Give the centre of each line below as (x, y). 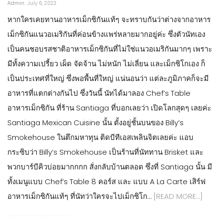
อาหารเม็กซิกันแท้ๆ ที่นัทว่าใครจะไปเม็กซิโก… (80, 196)
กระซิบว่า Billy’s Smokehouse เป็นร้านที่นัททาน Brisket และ (105, 152)
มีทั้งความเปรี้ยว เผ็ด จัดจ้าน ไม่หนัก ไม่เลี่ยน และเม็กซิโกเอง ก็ (106, 63)
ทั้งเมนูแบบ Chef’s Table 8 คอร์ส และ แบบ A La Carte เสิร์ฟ (107, 181)
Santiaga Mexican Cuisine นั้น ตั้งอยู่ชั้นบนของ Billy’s (96, 122)
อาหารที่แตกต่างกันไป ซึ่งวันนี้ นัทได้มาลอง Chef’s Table (99, 93)
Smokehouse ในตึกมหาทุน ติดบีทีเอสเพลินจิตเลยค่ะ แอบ (100, 137)
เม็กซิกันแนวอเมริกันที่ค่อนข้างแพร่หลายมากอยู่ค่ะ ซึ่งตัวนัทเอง (106, 34)
